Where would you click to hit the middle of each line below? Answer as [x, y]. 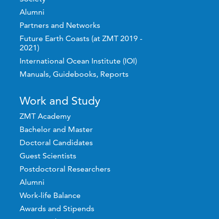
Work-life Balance [50, 195]
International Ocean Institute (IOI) [78, 61]
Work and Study [60, 100]
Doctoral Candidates [56, 142]
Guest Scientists [48, 155]
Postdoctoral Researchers [65, 169]
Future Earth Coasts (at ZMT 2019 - [81, 38]
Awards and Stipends [57, 208]
